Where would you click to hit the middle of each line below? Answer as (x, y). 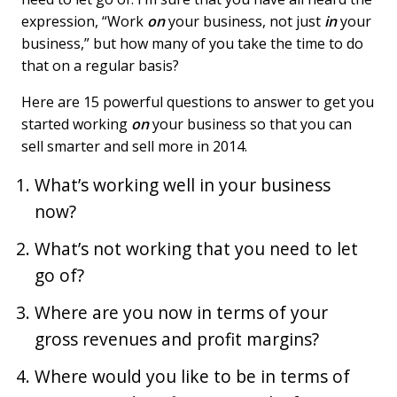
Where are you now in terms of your (182, 312)
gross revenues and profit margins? (177, 339)
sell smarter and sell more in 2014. (135, 146)
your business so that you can (251, 124)
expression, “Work (85, 21)
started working (77, 124)
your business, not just (245, 21)
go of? (60, 275)
